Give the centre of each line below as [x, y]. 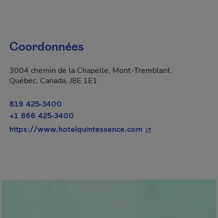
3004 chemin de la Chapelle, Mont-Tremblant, [91, 71]
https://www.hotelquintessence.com [76, 129]
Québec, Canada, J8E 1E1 [53, 81]
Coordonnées [46, 47]
